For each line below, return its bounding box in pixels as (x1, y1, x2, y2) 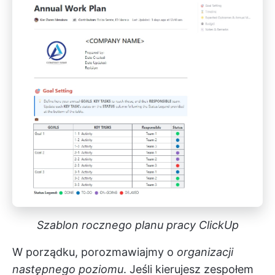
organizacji (177, 245, 233, 258)
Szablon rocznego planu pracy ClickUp (36, 218, 239, 231)
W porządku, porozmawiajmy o (12, 245, 177, 258)
